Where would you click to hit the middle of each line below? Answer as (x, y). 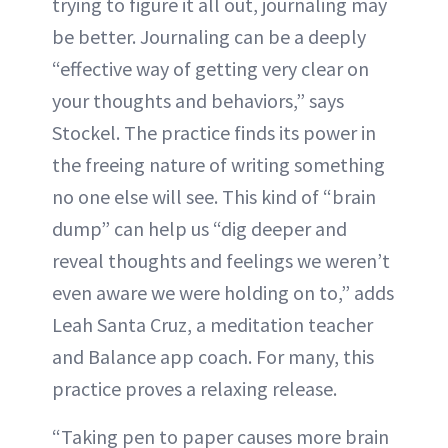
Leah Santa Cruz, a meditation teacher (212, 324)
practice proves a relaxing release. (194, 388)
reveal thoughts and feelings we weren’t (221, 260)
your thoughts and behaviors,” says (198, 100)
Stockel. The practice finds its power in (214, 132)
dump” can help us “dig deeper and (199, 228)
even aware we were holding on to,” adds (223, 292)
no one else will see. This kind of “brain (214, 196)
